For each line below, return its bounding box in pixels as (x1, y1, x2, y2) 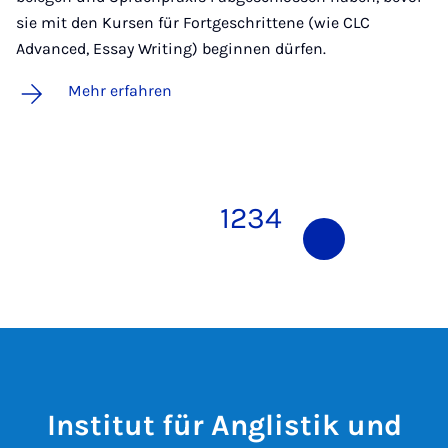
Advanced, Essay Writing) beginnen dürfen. (16, 39, 326, 58)
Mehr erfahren (68, 81, 172, 100)
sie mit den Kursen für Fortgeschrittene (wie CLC (16, 13, 370, 32)
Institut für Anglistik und (46, 408, 402, 442)
